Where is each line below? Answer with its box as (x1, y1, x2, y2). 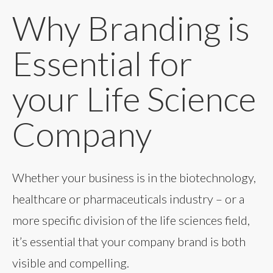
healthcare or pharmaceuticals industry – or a (12, 191, 244, 207)
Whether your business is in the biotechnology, (12, 170, 256, 185)
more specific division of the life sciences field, (12, 213, 250, 228)
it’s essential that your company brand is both (12, 234, 246, 249)
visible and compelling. (12, 255, 129, 271)
